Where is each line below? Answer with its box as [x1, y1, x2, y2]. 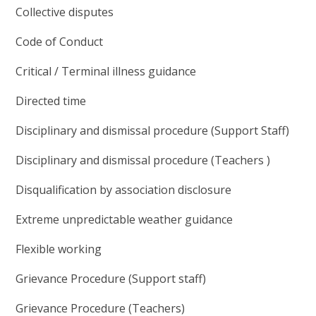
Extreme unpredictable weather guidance [16, 212, 236, 228]
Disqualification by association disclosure [16, 182, 238, 198]
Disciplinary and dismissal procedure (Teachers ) [16, 152, 271, 169]
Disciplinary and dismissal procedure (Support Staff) [16, 123, 293, 139]
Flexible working [16, 241, 105, 257]
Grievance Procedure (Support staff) [16, 271, 209, 287]
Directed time [16, 93, 92, 109]
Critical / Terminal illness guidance [16, 63, 197, 80]
